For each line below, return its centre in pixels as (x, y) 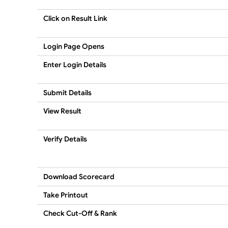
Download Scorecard (79, 176)
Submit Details (67, 92)
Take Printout (66, 195)
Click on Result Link (75, 18)
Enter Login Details (75, 64)
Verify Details (65, 139)
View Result (62, 111)
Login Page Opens (74, 46)
